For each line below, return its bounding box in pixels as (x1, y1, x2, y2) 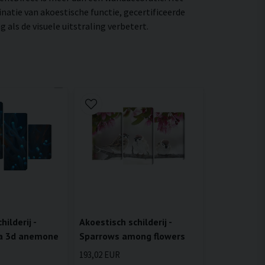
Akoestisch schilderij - (79, 216, 172, 228)
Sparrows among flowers (79, 230, 185, 243)
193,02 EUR (79, 249, 120, 261)
